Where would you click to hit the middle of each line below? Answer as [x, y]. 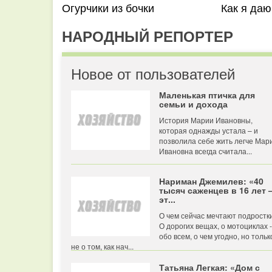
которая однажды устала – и [209, 130]
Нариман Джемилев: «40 [211, 181]
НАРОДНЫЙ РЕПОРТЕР [148, 36]
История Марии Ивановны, [206, 120]
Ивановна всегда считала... [206, 151]
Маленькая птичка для [207, 95]
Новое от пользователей [153, 73]
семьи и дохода [193, 104]
